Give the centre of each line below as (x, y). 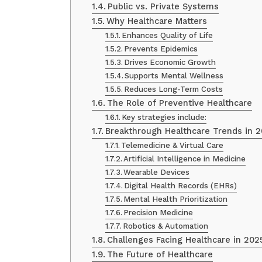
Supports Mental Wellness (174, 76)
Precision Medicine (158, 213)
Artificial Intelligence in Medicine (185, 159)
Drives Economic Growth (170, 63)
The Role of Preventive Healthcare (179, 103)
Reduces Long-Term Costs (174, 89)
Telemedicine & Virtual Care (173, 146)
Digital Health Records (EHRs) (181, 186)
